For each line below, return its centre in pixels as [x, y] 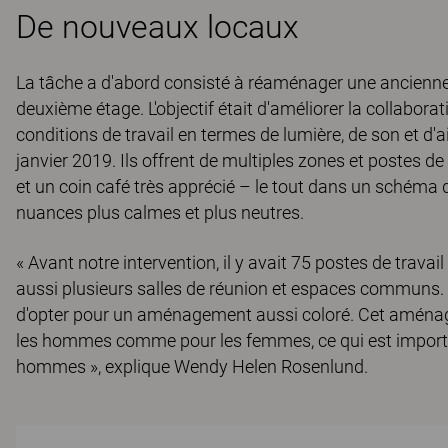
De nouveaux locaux [157, 26]
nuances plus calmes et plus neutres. [160, 212]
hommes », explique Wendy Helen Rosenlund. [192, 366]
